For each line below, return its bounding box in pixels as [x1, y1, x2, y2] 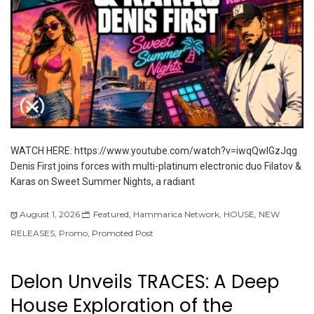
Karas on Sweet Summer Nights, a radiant [11, 175, 195, 187]
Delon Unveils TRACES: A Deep [11, 268, 280, 294]
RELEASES [11, 227, 55, 238]
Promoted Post [92, 227, 153, 238]
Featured [93, 208, 129, 219]
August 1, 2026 [20, 208, 80, 219]
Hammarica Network [133, 208, 219, 219]
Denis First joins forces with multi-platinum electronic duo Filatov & [11, 160, 301, 172]
